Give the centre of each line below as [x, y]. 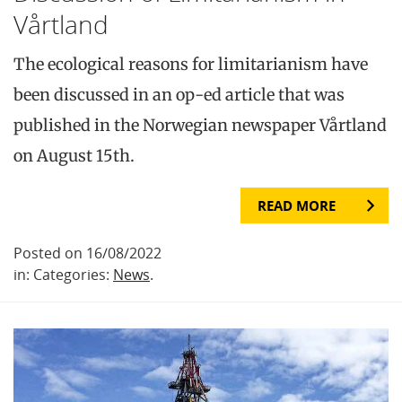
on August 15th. [74, 156]
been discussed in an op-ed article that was [179, 95]
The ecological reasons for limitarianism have [191, 65]
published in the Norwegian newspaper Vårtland [200, 126]
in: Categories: [63, 275]
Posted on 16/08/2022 [87, 253]
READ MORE [297, 206]
